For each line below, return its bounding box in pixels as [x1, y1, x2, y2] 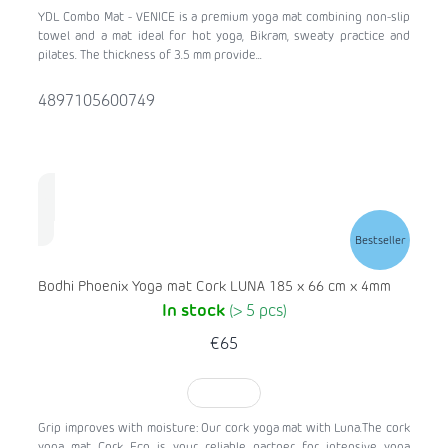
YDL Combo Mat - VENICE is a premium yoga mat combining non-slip [38, 12, 410, 25]
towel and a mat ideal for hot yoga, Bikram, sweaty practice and [38, 31, 410, 44]
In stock [161, 304, 229, 321]
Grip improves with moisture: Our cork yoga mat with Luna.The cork [38, 423, 410, 436]
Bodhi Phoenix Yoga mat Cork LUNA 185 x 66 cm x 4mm [38, 280, 391, 295]
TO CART [200, 388, 248, 401]
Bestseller [354, 234, 406, 246]
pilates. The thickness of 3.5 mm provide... [38, 50, 262, 63]
